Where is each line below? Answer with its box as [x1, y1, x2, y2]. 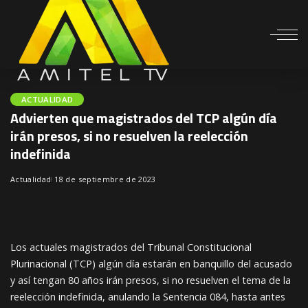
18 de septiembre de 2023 [54, 174, 156, 184]
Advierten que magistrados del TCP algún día [10, 107, 277, 129]
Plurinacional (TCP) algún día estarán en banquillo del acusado [10, 257, 292, 270]
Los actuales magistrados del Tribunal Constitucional [10, 241, 252, 254]
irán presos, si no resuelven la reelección [10, 125, 248, 146]
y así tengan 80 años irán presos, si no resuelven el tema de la [10, 274, 291, 287]
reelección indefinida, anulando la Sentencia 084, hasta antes [10, 290, 285, 303]
